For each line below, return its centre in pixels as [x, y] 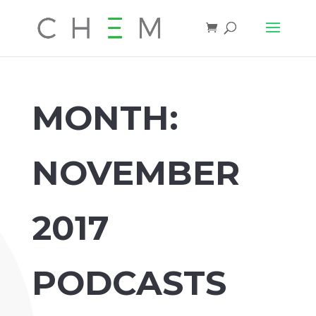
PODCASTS [129, 283]
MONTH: [105, 118]
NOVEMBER [135, 173]
